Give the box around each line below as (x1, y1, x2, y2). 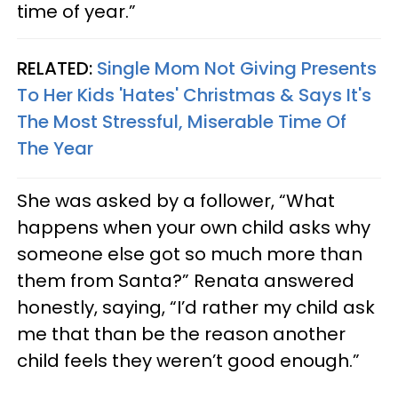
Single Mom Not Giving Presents (97, 55, 377, 81)
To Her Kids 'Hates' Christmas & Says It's (17, 82, 371, 107)
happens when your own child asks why (17, 214, 370, 240)
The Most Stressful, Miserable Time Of (17, 108, 346, 134)
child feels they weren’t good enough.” (17, 347, 360, 373)
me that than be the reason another (17, 321, 346, 346)
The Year (17, 135, 93, 161)
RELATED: (17, 55, 97, 81)
